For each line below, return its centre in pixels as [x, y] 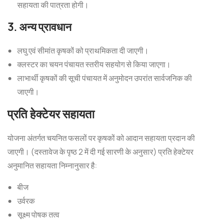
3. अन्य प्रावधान [40, 27]
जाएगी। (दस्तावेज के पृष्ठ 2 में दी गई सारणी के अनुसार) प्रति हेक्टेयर [100, 152]
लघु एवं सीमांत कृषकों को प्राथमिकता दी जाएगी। [83, 51]
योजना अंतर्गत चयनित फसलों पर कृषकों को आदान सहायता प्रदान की [101, 138]
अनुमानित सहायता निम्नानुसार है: [52, 165]
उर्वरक [26, 201]
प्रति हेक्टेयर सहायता [51, 114]
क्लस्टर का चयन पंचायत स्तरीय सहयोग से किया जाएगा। [94, 64]
